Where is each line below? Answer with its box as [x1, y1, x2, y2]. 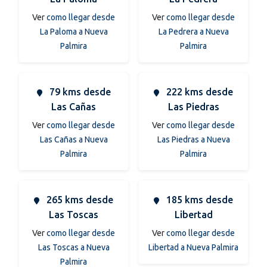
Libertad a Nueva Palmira [148, 242, 238, 252]
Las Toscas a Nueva [38, 242, 110, 252]
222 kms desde [164, 86, 233, 97]
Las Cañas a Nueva [39, 134, 108, 144]
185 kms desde [164, 194, 233, 205]
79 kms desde [46, 86, 111, 97]
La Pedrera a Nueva [158, 26, 229, 36]
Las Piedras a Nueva [157, 134, 230, 144]
